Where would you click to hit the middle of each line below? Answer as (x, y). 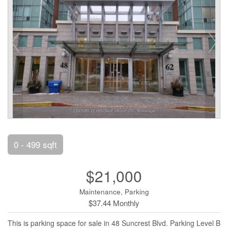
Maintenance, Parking (114, 192)
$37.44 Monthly (114, 203)
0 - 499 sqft (35, 144)
